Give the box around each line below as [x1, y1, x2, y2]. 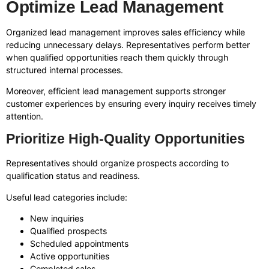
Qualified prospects [30, 226, 107, 237]
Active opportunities [30, 251, 109, 262]
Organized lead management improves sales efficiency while [6, 26, 245, 37]
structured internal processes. [6, 64, 123, 75]
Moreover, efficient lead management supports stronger [6, 86, 226, 97]
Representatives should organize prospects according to [6, 158, 229, 169]
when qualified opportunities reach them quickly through [6, 52, 228, 62]
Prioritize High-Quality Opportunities [6, 131, 245, 147]
